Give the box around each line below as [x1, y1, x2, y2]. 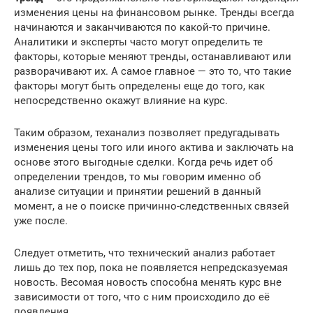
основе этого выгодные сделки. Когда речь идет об [14, 156, 272, 168]
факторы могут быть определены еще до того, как [14, 80, 265, 92]
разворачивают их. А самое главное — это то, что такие [14, 65, 291, 78]
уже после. [14, 214, 68, 227]
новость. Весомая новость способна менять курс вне [14, 276, 282, 289]
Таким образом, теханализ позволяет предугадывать [14, 126, 279, 139]
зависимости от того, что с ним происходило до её [14, 291, 270, 303]
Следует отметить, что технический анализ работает [14, 247, 275, 259]
